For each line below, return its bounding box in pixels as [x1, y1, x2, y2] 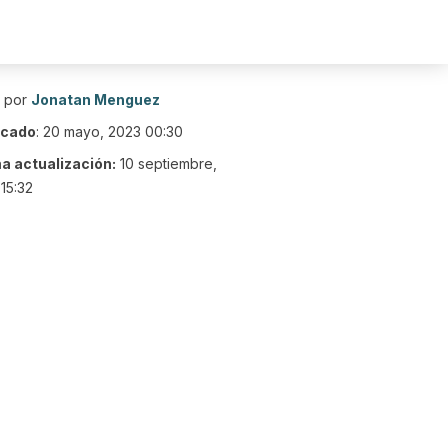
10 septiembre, [120, 155, 217, 172]
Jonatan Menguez [31, 91, 160, 108]
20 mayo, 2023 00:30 [43, 123, 183, 140]
